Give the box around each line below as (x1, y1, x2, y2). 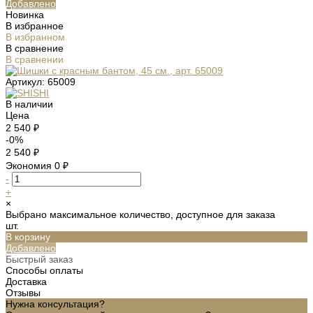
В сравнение (6, 42, 64, 54)
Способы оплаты (6, 264, 83, 276)
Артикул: (6, 75, 48, 87)
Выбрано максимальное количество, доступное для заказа (6, 208, 275, 220)
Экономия (6, 159, 54, 171)
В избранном (6, 31, 65, 43)
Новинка (6, 8, 44, 20)
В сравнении (6, 53, 64, 65)
